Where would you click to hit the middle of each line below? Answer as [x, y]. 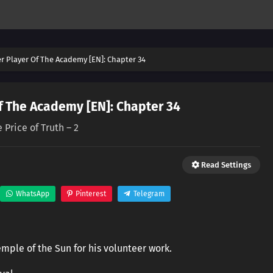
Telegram [149, 194]
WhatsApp [32, 194]
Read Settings [225, 165]
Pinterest [90, 194]
